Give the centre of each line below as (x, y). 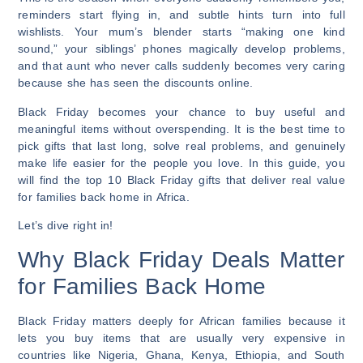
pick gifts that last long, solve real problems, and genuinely (181, 145)
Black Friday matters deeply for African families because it (181, 320)
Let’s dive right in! (66, 226)
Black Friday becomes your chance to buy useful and (181, 111)
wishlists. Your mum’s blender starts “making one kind (181, 32)
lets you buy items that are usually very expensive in (181, 337)
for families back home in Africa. (104, 196)
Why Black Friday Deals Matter (181, 259)
